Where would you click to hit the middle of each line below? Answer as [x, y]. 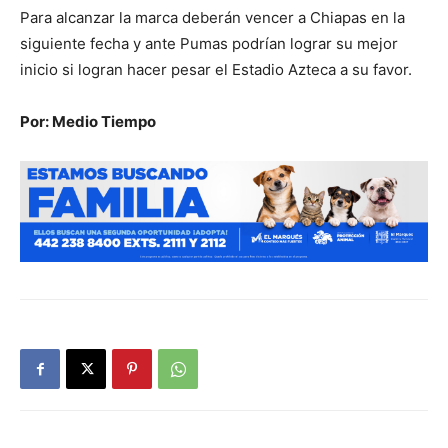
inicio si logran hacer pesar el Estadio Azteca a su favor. [216, 69]
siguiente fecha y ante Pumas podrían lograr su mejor [209, 43]
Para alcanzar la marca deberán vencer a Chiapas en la [212, 17]
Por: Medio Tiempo [88, 121]
